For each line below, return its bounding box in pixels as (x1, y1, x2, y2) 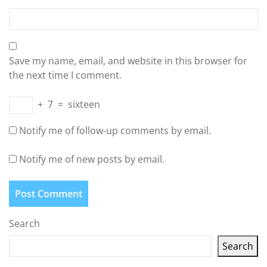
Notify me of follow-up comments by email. (19, 124, 211, 137)
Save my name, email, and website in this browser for (9, 54, 247, 67)
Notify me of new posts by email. (19, 153, 164, 166)
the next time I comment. (9, 69, 122, 82)
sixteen (68, 98, 100, 111)
